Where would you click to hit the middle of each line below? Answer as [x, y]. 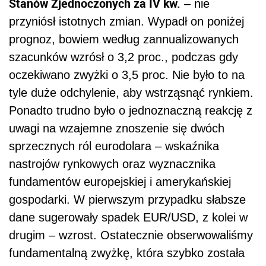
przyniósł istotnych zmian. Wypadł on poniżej [126, 21]
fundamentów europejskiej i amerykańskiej [120, 181]
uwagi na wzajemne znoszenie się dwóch [117, 128]
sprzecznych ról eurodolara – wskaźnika [114, 146]
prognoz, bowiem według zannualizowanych [124, 39]
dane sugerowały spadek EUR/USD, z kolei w [128, 217]
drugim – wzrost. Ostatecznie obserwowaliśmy [131, 235]
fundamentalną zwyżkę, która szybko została [127, 253]
